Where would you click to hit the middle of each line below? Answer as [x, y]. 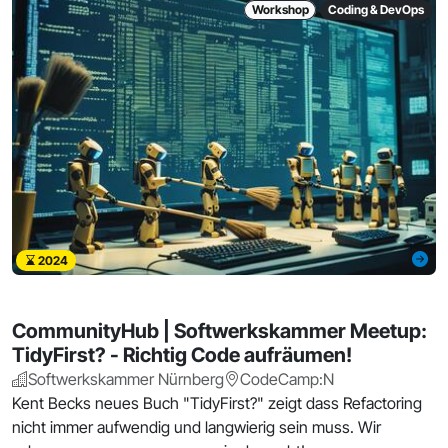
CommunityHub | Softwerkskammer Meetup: [219, 330]
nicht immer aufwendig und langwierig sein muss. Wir [196, 426]
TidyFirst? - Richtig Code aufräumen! [182, 354]
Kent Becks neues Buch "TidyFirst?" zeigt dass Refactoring [217, 402]
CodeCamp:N [287, 378]
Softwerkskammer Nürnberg [126, 378]
